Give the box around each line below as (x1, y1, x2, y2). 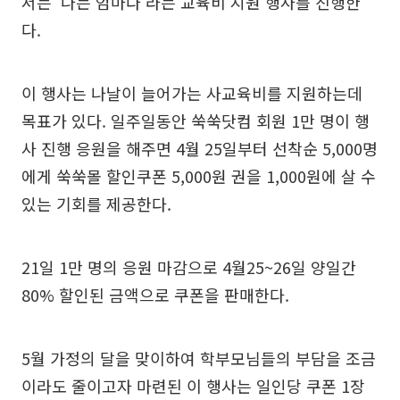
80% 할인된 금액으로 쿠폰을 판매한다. (21, 283, 289, 307)
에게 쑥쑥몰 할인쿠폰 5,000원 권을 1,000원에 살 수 (21, 164, 376, 188)
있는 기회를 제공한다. (21, 192, 171, 216)
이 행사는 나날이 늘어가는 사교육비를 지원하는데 (21, 81, 362, 105)
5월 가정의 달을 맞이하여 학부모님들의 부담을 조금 (21, 346, 376, 371)
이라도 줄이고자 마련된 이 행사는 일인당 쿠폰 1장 (21, 374, 365, 398)
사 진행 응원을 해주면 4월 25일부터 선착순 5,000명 (21, 137, 378, 161)
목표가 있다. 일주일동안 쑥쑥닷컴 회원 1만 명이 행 (21, 109, 370, 133)
